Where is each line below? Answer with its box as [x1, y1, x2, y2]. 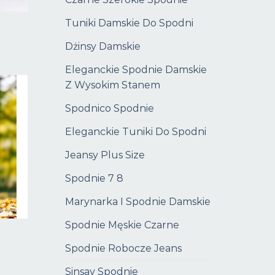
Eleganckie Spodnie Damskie [65, 64, 207, 76]
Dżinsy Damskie [65, 41, 141, 53]
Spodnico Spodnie [65, 103, 154, 115]
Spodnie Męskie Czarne [65, 219, 179, 231]
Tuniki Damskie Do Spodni [65, 17, 193, 29]
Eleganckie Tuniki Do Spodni [65, 126, 206, 138]
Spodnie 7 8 [65, 172, 123, 185]
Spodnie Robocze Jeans [65, 242, 182, 255]
